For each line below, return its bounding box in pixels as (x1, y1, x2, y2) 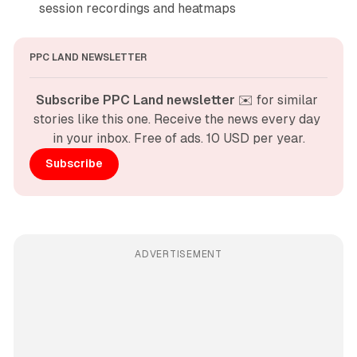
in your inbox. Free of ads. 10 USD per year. (52, 130, 305, 146)
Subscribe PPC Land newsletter (36, 92, 235, 108)
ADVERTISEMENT (135, 248, 222, 260)
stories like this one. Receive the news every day (33, 111, 320, 127)
